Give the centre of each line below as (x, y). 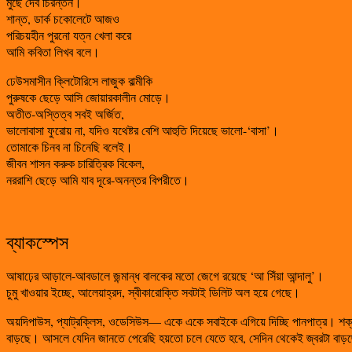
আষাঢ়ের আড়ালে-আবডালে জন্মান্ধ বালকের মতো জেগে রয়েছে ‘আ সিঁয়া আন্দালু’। (165, 275)
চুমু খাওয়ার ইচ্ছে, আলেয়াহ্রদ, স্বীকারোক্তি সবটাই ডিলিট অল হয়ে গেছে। (153, 291)
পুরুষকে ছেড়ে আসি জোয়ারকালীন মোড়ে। (88, 97)
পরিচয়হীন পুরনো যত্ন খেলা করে (69, 35)
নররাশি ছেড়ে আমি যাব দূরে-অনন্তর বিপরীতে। (98, 179)
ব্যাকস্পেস (37, 242)
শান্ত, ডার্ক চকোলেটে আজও (63, 18)
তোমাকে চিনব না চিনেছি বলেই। (70, 146)
